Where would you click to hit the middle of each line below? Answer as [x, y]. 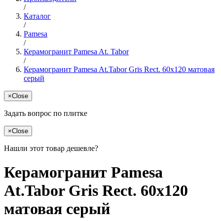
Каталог [37, 16]
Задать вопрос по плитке [46, 113]
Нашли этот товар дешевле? [51, 148]
